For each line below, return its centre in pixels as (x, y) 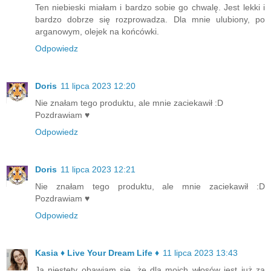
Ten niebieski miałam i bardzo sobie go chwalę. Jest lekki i (150, 7)
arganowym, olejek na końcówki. (97, 31)
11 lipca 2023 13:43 (200, 253)
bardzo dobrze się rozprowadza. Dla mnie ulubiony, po (150, 19)
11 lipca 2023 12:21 (98, 169)
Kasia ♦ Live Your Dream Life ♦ (97, 253)
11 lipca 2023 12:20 (98, 86)
